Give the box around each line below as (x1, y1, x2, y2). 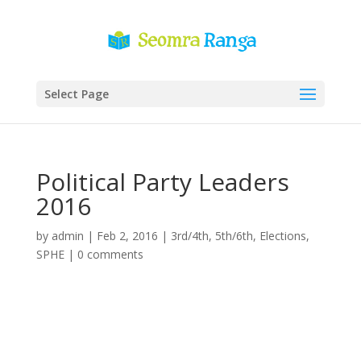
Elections (259, 228, 306, 243)
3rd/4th (170, 228, 209, 243)
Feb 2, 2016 (96, 228, 158, 243)
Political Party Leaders (35, 165, 289, 198)
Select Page (44, 86, 109, 102)
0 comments (77, 247, 143, 262)
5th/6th (214, 228, 253, 243)
